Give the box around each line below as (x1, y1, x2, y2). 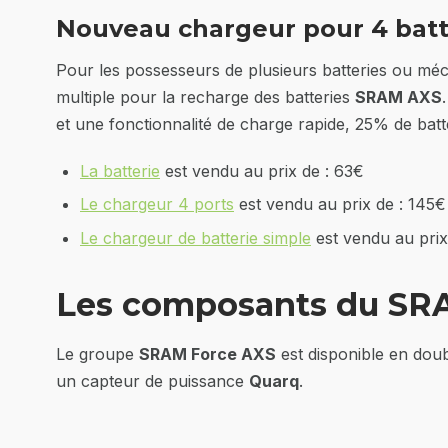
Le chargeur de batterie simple (80, 227, 311, 248)
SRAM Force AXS (139, 343, 276, 364)
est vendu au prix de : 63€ (160, 160, 364, 181)
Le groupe (56, 343, 139, 364)
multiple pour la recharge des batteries (56, 86, 355, 107)
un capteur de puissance (56, 370, 249, 391)
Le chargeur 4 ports (80, 194, 234, 215)
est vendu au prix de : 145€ (234, 194, 446, 215)
